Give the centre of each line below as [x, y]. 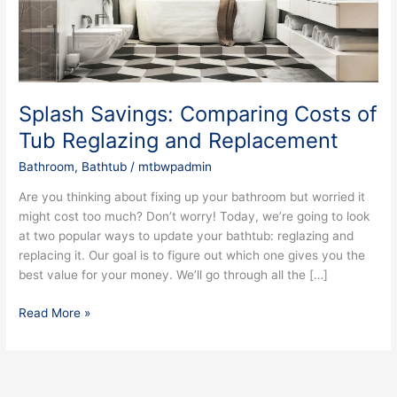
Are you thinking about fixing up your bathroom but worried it [192, 197]
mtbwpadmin [175, 166]
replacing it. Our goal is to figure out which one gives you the [192, 256]
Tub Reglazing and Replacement [179, 140]
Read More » [55, 312]
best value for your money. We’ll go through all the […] [174, 275]
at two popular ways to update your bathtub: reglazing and [187, 236]
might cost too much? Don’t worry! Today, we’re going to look [195, 217]
